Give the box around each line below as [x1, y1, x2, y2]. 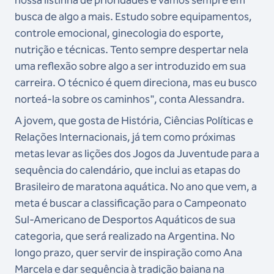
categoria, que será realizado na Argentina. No [15, 229, 235, 243]
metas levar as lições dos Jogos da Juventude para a [15, 147, 259, 161]
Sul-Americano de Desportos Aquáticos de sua [15, 213, 235, 227]
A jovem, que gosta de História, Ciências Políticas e [15, 114, 253, 128]
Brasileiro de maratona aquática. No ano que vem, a [15, 180, 257, 194]
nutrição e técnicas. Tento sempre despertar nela [15, 43, 248, 57]
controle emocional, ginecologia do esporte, [15, 26, 224, 40]
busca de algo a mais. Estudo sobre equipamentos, [15, 10, 252, 24]
